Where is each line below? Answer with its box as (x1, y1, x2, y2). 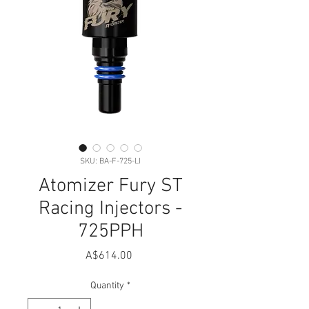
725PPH (77, 220, 143, 243)
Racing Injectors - (39, 197, 182, 221)
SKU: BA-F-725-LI (80, 157, 141, 166)
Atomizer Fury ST (38, 175, 183, 198)
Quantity (90, 280, 124, 292)
